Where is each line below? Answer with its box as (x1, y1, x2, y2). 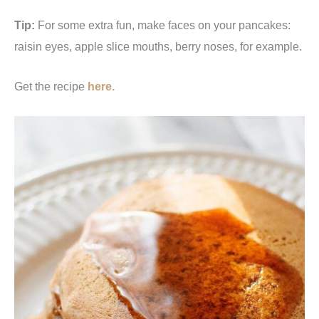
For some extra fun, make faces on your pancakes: (35, 19, 291, 32)
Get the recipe (14, 80, 88, 93)
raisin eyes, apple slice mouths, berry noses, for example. (14, 40, 302, 53)
